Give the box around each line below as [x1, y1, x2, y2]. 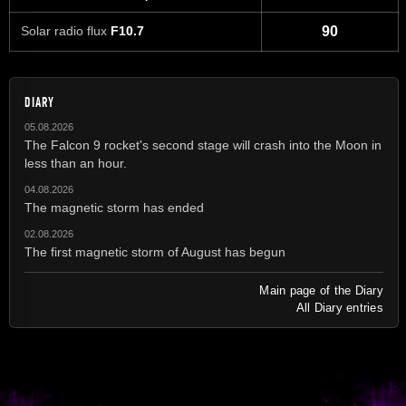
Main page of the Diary [259, 283, 383, 297]
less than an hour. [24, 155, 127, 170]
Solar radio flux [21, 24, 111, 39]
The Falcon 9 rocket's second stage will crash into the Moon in [24, 137, 382, 152]
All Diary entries [295, 300, 383, 314]
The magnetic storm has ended [24, 199, 204, 215]
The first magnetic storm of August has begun [24, 244, 285, 259]
